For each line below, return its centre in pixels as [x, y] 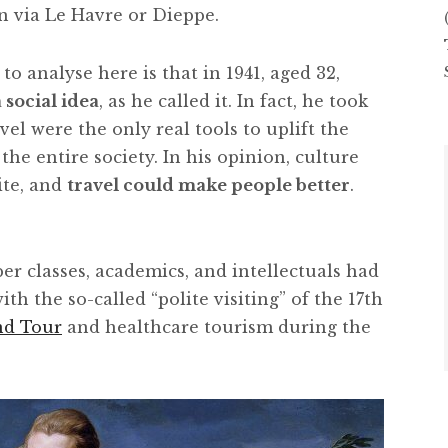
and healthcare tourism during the [216, 326]
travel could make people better [208, 184]
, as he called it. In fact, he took [233, 100]
